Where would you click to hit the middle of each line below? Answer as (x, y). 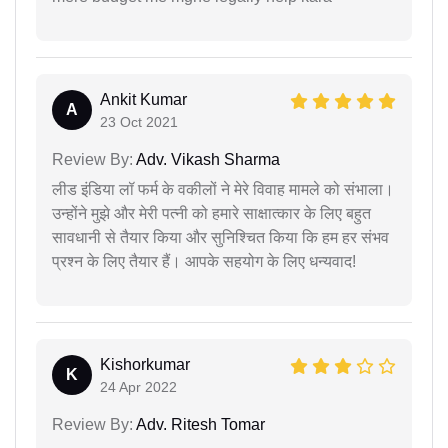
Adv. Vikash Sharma (206, 159)
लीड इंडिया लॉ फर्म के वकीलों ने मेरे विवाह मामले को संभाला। (223, 189)
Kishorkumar (145, 364)
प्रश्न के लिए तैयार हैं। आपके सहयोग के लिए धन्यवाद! (204, 261)
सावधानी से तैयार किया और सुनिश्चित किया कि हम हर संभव (220, 237)
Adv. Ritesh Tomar (199, 424)
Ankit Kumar (143, 99)
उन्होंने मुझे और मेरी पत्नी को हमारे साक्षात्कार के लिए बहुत (211, 213)
